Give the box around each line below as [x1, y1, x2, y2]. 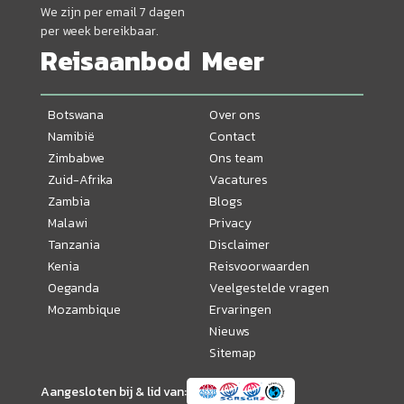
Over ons [209, 106, 261, 124]
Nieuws [209, 322, 250, 341]
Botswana [48, 106, 104, 124]
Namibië [48, 127, 95, 146]
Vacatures [209, 170, 268, 189]
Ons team [209, 149, 263, 168]
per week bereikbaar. [41, 21, 159, 41]
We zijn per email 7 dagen [41, 2, 185, 22]
